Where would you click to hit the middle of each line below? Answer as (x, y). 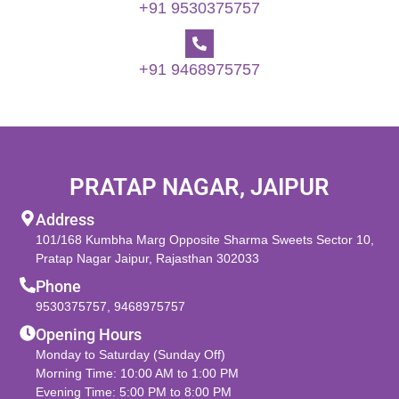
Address (65, 219)
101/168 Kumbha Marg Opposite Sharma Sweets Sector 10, (205, 239)
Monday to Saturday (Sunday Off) (131, 354)
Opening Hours (89, 334)
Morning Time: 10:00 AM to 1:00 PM (138, 373)
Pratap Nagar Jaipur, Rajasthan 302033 (148, 258)
